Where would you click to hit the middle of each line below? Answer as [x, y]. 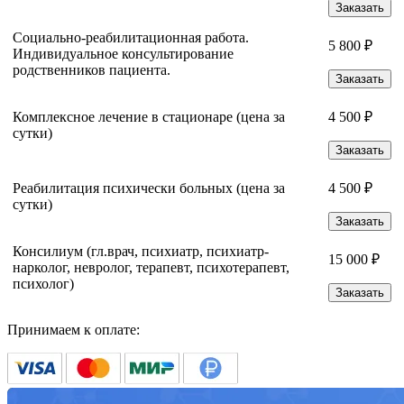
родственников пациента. [92, 70]
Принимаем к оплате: [73, 330]
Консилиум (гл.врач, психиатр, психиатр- [141, 252]
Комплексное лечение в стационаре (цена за [149, 117]
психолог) [43, 284]
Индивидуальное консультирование [123, 54]
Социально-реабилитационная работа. [131, 38]
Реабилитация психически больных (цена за [149, 188]
